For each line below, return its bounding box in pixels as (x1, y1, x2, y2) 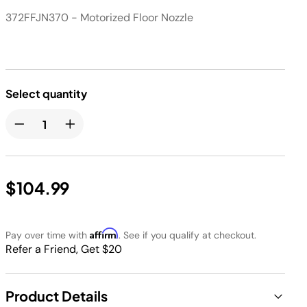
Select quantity (5, 86, 87, 101)
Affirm (90, 228, 119, 239)
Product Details (5, 287, 108, 304)
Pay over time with (5, 229, 90, 241)
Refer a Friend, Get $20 (5, 242, 122, 256)
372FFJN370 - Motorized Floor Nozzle (5, 10, 193, 25)
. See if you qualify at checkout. (119, 229, 256, 241)
